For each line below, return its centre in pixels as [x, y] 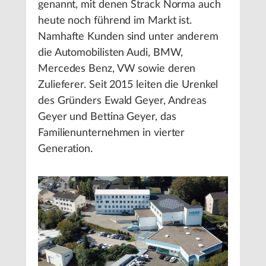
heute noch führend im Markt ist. [115, 21]
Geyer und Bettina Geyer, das [107, 117]
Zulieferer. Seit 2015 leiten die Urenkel [128, 85]
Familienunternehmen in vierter [112, 133]
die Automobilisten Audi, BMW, [111, 53]
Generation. [66, 149]
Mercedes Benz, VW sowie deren [117, 69]
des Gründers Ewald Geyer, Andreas [123, 101]
